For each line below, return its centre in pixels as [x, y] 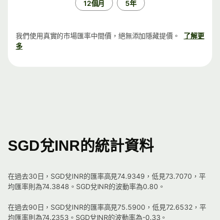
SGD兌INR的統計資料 [81, 146]
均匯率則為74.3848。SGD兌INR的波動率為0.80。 [86, 187]
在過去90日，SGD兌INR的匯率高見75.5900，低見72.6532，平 [107, 207]
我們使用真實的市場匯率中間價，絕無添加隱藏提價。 [98, 36]
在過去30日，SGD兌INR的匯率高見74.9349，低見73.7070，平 [107, 176]
